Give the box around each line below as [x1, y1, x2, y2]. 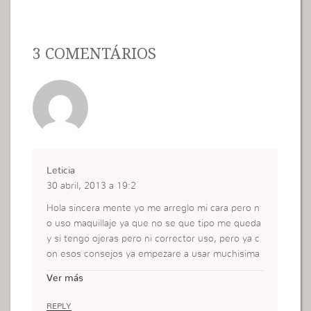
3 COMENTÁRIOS [33, 42, 157, 63]
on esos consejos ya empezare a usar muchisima [47, 249, 260, 260]
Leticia [47, 166, 76, 176]
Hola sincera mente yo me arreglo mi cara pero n [47, 203, 260, 214]
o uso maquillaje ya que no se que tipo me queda [47, 219, 262, 229]
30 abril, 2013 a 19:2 [47, 181, 137, 192]
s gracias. [47, 264, 88, 275]
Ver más [47, 273, 84, 283]
